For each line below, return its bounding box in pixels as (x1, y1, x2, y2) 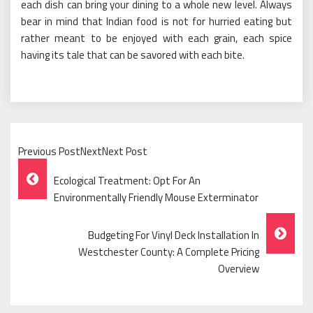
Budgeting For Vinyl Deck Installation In (88, 226, 259, 243)
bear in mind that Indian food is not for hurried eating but (21, 13, 292, 29)
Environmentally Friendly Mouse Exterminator (54, 189, 259, 205)
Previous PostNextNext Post (18, 143, 147, 159)
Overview (218, 260, 259, 277)
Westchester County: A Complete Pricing (78, 243, 259, 260)
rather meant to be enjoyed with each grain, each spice (21, 29, 292, 46)
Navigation (17, 188, 117, 221)
